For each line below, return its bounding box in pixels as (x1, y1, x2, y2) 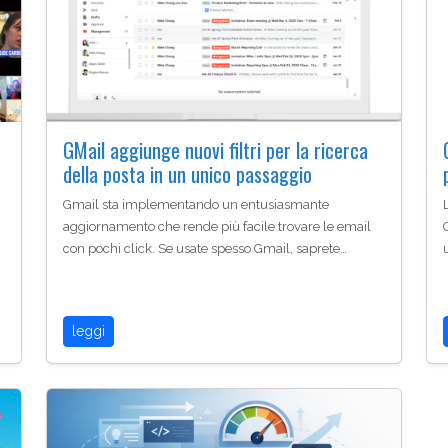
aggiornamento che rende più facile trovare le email (63, 219, 371, 235)
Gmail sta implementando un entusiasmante (63, 197, 329, 213)
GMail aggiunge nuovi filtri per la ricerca (63, 135, 368, 166)
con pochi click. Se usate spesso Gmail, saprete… (63, 241, 347, 257)
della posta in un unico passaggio (63, 159, 312, 190)
